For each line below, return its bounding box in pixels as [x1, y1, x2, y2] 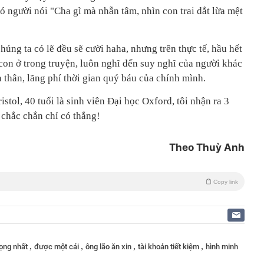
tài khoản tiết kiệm [138, 242, 201, 252]
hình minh [206, 242, 238, 252]
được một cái [34, 242, 81, 252]
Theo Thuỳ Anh [169, 141, 245, 154]
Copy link [213, 179, 238, 186]
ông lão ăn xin [85, 242, 133, 252]
